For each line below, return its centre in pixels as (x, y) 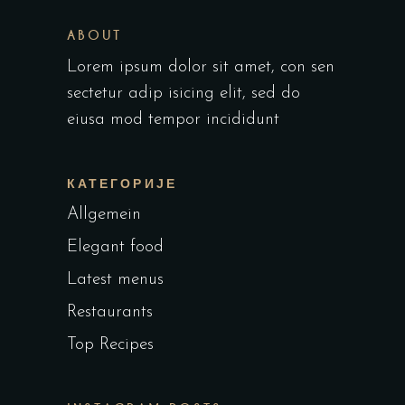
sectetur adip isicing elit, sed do (184, 94)
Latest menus (115, 280)
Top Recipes (110, 345)
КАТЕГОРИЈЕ (122, 184)
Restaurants (110, 312)
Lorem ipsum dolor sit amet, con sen (201, 67)
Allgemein (104, 215)
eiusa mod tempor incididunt (173, 120)
